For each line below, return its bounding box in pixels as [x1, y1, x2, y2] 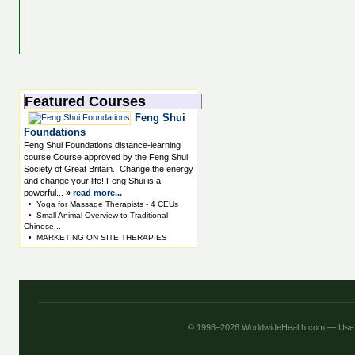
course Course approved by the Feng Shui [24, 152, 188, 162]
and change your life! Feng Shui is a [24, 176, 161, 185]
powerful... [24, 188, 63, 197]
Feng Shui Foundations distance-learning [24, 140, 181, 150]
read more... [73, 188, 122, 197]
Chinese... [24, 222, 61, 231]
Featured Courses [25, 94, 146, 109]
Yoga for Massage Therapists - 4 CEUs [36, 200, 178, 208]
